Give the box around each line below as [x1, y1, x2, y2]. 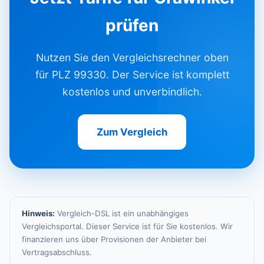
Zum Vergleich [97, 126, 167, 138]
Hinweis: [22, 209, 55, 219]
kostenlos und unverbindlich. [62, 85, 202, 98]
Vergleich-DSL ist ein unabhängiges [55, 209, 189, 219]
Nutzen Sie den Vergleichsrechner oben [35, 51, 229, 64]
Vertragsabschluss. [22, 247, 92, 258]
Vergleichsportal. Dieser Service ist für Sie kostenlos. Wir [22, 222, 233, 232]
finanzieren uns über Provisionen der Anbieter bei [22, 235, 206, 245]
